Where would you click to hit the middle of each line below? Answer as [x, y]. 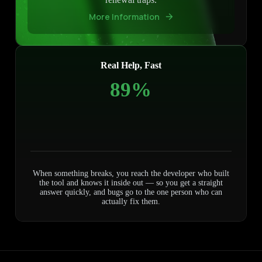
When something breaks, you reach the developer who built [131, 174]
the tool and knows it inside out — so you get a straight [131, 183]
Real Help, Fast [131, 65]
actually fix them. [131, 202]
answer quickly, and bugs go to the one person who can [131, 192]
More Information [124, 17]
